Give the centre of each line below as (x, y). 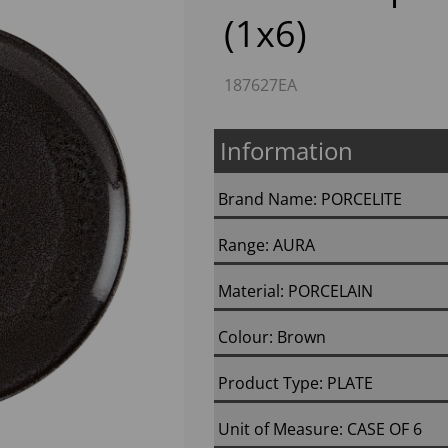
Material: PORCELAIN (295, 291)
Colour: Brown (272, 337)
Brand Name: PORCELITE (310, 199)
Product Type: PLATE (295, 383)
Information (286, 150)
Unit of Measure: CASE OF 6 (320, 429)
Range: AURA (266, 245)
